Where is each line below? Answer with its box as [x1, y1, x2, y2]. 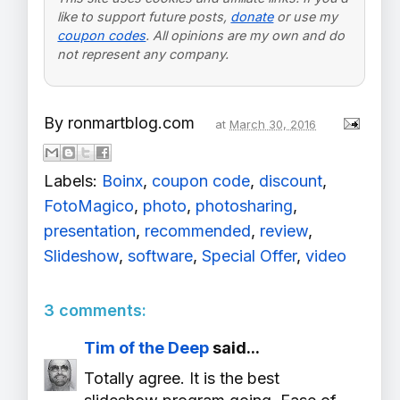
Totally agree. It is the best [84, 368, 279, 387]
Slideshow [44, 246, 119, 265]
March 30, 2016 [229, 116, 316, 131]
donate [230, 9, 274, 25]
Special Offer [202, 246, 296, 265]
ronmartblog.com [68, 112, 195, 132]
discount [259, 171, 322, 190]
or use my [273, 9, 338, 25]
